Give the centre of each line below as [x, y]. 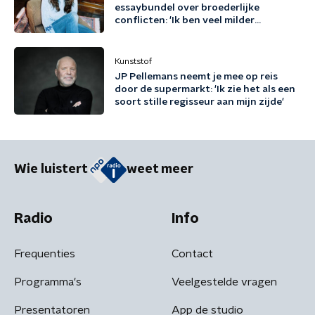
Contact [192, 253]
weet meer [160, 170]
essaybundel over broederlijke [187, 8]
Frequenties [45, 253]
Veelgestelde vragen [224, 282]
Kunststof [133, 61]
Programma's [48, 282]
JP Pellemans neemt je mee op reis [196, 77]
